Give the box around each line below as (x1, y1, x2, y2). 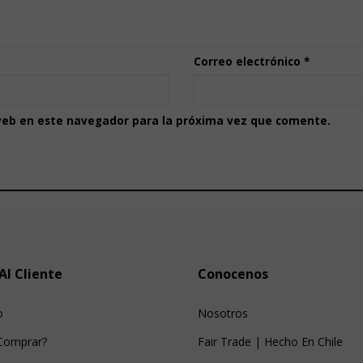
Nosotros (198, 305, 248, 322)
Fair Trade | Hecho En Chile (198, 334, 343, 350)
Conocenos (198, 265, 268, 284)
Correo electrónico (194, 53, 304, 69)
